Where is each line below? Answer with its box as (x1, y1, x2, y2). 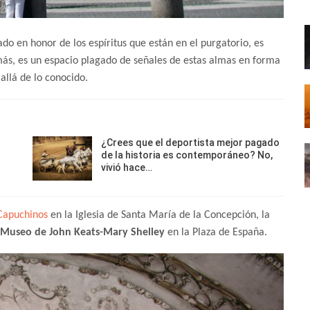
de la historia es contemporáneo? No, (101, 149, 273, 161)
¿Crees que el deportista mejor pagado (101, 137, 280, 149)
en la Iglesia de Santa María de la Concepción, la (48, 209, 270, 221)
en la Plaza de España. (165, 226, 267, 238)
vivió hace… (101, 162, 153, 174)
